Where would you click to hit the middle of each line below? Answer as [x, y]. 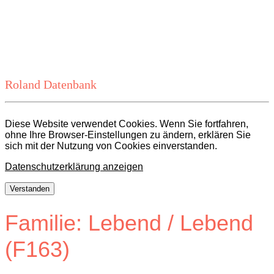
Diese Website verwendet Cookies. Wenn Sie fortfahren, [127, 124]
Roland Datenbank [51, 84]
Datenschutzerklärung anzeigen [74, 167]
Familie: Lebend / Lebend [129, 223]
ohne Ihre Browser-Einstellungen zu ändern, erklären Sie [128, 135]
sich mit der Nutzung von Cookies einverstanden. [111, 146]
